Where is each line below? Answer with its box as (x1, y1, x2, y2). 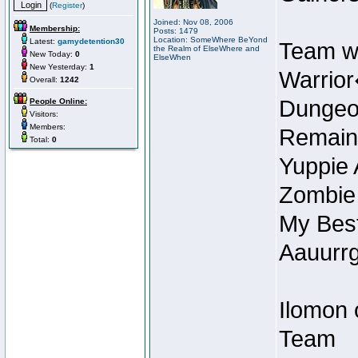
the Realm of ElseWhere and (153, 44, 260, 53)
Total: (27, 135, 52, 144)
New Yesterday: (27, 62, 89, 71)
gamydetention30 (58, 37, 125, 46)
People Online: (30, 97, 87, 105)
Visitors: (27, 109, 58, 118)
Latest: (27, 37, 58, 46)
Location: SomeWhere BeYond (153, 35, 268, 44)
